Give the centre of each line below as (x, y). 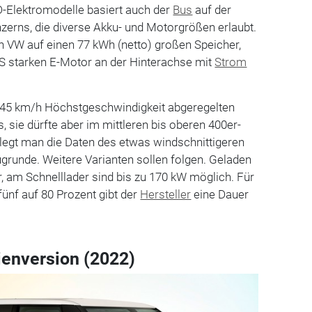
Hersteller (166, 194)
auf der (212, 9)
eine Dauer (220, 194)
